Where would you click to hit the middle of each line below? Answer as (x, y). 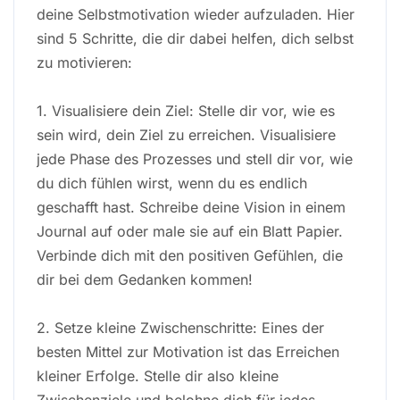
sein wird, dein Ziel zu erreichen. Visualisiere (186, 134)
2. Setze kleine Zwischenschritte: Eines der (180, 327)
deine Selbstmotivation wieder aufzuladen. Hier (196, 14)
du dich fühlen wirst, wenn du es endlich (172, 183)
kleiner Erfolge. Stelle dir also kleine (158, 375)
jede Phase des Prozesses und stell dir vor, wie (195, 158)
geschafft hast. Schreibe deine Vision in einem (191, 207)
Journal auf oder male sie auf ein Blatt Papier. (190, 231)
